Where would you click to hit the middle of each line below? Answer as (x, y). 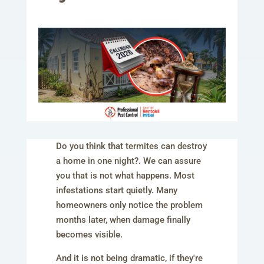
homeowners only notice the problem (129, 205)
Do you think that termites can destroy (131, 146)
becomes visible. (89, 235)
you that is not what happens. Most (125, 176)
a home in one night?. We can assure (128, 161)
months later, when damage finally (123, 220)
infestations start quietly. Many (116, 191)
